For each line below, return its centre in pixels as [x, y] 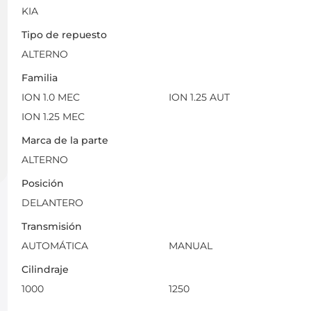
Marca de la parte [65, 140]
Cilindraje [45, 269]
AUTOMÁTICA [54, 245]
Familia [39, 77]
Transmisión [51, 226]
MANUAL [191, 245]
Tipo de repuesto [64, 34]
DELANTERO [52, 202]
